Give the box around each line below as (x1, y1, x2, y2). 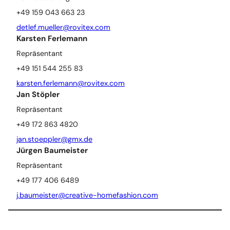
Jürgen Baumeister (16, 145, 88, 156)
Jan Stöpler (16, 89, 60, 100)
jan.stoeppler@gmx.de (16, 134, 92, 144)
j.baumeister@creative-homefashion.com (16, 190, 158, 200)
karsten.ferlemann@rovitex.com (16, 78, 125, 88)
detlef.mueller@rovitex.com (16, 22, 110, 32)
